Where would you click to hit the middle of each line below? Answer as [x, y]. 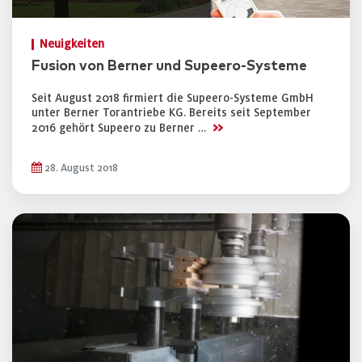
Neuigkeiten [72, 44]
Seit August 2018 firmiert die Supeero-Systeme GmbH [173, 98]
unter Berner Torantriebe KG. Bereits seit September [171, 113]
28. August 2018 [80, 168]
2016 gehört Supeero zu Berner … [120, 128]
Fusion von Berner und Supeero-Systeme [169, 66]
